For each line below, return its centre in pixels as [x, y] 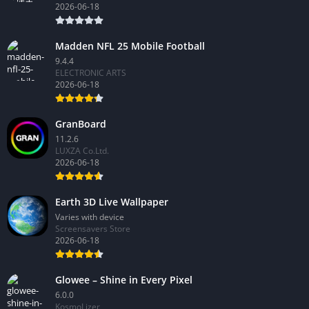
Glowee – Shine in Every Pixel [124, 279]
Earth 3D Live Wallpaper [112, 201]
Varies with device [90, 217]
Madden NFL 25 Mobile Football [130, 46]
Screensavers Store [93, 228]
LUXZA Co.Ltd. [82, 150]
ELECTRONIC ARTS [91, 72]
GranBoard [81, 123]
